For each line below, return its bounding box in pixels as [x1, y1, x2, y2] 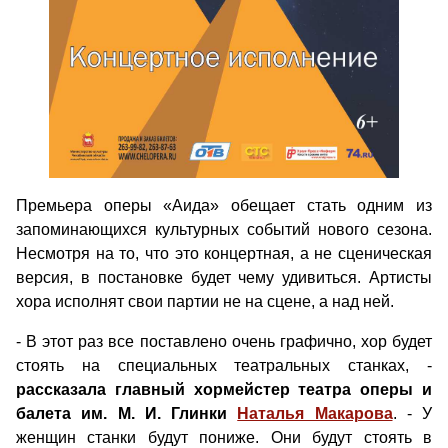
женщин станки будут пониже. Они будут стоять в [16, 429, 432, 446]
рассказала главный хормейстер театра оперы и [16, 381, 432, 398]
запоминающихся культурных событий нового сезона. [16, 221, 432, 238]
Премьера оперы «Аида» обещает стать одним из [16, 197, 432, 214]
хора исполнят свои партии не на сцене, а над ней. [16, 293, 394, 310]
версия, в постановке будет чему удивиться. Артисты [16, 269, 432, 286]
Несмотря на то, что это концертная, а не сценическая [16, 245, 432, 262]
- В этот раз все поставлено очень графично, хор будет [16, 333, 432, 350]
